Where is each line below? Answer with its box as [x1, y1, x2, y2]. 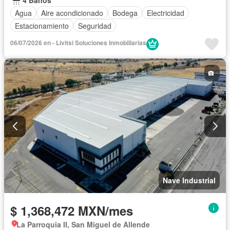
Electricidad [147, 7, 184, 18]
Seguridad [78, 20, 111, 31]
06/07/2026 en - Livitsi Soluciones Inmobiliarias [10, 38, 146, 48]
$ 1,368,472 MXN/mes [10, 201, 133, 219]
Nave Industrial [163, 175, 216, 185]
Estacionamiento [15, 20, 69, 31]
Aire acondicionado [41, 7, 103, 18]
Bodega [112, 7, 138, 18]
